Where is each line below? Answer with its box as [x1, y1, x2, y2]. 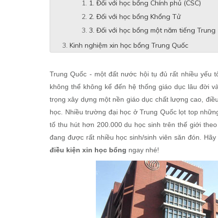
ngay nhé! [127, 146, 159, 154]
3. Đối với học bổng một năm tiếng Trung [89, 26, 216, 35]
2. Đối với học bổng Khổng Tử [89, 12, 181, 21]
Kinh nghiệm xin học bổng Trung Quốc [70, 41, 188, 50]
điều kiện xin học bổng [50, 146, 127, 154]
